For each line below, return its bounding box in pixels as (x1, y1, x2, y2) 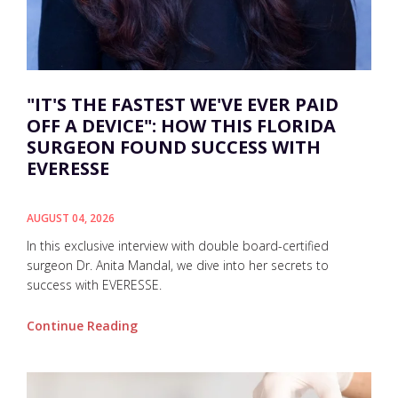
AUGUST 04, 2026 (27, 210, 115, 226)
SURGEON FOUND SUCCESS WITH (27, 134, 321, 159)
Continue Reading (27, 317, 138, 335)
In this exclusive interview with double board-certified (27, 236, 329, 254)
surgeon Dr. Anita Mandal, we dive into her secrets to (27, 256, 329, 274)
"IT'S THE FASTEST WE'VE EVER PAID (27, 92, 338, 116)
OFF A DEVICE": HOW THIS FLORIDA (27, 113, 336, 138)
